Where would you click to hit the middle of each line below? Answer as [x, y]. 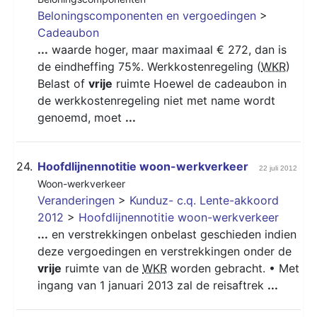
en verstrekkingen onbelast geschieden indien [172, 234]
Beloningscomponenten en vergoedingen [147, 15]
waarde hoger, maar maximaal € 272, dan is [167, 49]
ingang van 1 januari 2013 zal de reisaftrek [152, 285]
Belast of [63, 83]
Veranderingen [76, 200]
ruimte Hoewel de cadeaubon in [200, 83]
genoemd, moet [81, 117]
